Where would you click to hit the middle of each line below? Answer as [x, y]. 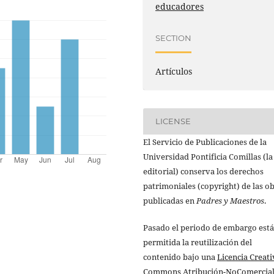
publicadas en [170, 200]
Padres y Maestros [230, 200]
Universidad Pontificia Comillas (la [208, 156]
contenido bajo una [180, 257]
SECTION [174, 38]
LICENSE [173, 121]
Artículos [174, 71]
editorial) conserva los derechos [203, 171]
